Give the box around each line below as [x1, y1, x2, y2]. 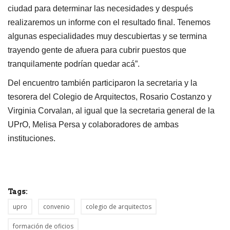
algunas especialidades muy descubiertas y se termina [8, 32, 207, 41]
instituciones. [8, 134, 55, 143]
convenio [43, 202, 70, 212]
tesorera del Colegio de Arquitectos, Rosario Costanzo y [8, 92, 212, 102]
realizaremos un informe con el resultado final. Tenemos [8, 18, 210, 27]
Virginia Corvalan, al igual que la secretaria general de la [8, 106, 215, 116]
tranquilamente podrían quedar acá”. [8, 60, 142, 69]
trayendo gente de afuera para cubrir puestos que [8, 46, 186, 55]
